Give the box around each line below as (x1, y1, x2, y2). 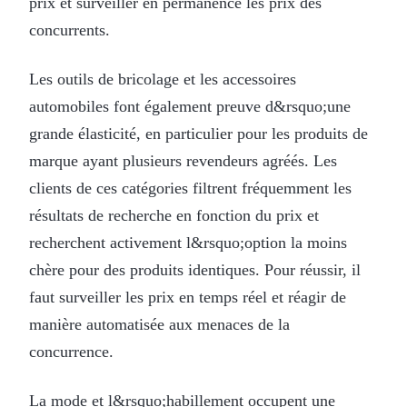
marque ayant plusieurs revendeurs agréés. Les (29, 151, 337, 170)
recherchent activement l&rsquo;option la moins (29, 233, 347, 252)
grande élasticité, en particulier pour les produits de (29, 124, 368, 143)
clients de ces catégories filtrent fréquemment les (29, 178, 352, 197)
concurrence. (29, 342, 114, 361)
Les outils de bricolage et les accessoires (29, 69, 296, 88)
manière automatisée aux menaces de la (29, 314, 290, 333)
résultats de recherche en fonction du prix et (29, 205, 319, 224)
